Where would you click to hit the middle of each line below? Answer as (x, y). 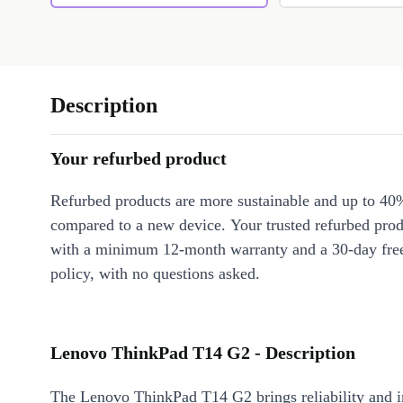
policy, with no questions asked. (155, 274)
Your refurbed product (139, 159)
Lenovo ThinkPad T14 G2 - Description (203, 353)
